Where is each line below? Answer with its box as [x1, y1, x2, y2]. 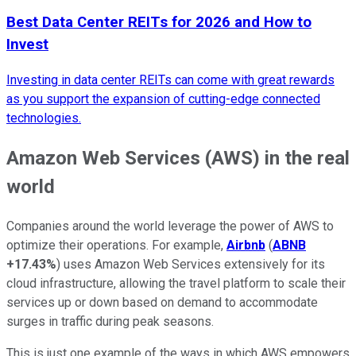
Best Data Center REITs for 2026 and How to [6, 14, 311, 32]
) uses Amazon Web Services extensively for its [56, 256, 325, 272]
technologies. [6, 110, 81, 126]
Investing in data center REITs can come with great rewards [6, 72, 335, 87]
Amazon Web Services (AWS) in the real [6, 146, 350, 169]
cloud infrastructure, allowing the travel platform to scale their [6, 275, 346, 291]
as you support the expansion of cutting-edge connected [6, 91, 320, 106]
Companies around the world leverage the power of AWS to [6, 218, 334, 234]
